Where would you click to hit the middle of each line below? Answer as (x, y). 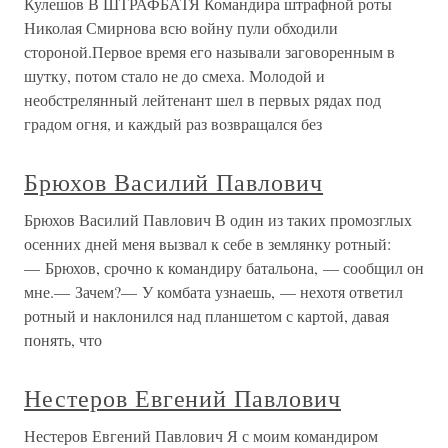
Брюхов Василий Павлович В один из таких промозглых (218, 220)
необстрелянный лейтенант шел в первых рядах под (202, 100)
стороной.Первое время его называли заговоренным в (209, 52)
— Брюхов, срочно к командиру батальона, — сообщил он (224, 268)
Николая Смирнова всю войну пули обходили (181, 28)
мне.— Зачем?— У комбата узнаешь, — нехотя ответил (213, 292)
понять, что (63, 340)
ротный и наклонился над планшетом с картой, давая (206, 316)
